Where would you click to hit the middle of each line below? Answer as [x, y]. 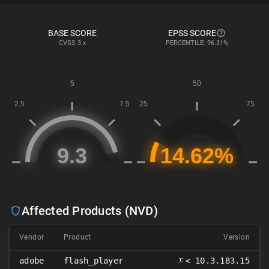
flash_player [94, 261]
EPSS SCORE [192, 33]
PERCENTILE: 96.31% [197, 43]
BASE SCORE [72, 33]
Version [237, 237]
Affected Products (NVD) [90, 211]
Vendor [32, 237]
